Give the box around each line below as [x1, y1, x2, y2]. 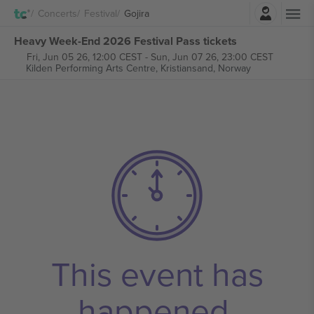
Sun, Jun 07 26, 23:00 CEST [150, 50, 273, 64]
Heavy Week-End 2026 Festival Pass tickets [14, 32, 237, 49]
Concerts [38, 6, 77, 20]
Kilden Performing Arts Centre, [25, 61, 161, 75]
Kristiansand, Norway [160, 61, 251, 75]
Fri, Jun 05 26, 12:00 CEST [26, 50, 142, 64]
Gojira [124, 6, 149, 20]
